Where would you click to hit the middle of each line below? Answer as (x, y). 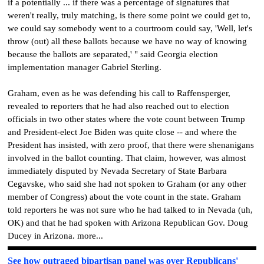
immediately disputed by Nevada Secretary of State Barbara (117, 171)
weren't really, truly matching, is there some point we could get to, (129, 15)
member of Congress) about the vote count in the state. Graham (124, 197)
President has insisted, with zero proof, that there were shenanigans (131, 145)
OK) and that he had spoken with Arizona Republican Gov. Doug (128, 222)
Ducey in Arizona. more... (55, 235)
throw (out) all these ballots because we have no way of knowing (127, 41)
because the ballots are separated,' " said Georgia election (113, 54)
